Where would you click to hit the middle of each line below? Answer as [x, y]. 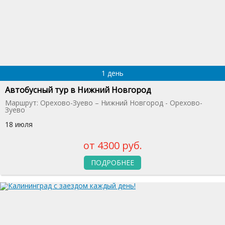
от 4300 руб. [113, 145]
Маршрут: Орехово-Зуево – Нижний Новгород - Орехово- [104, 102]
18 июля [19, 124]
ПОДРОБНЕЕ [113, 162]
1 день [113, 73]
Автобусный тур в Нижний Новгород [78, 90]
